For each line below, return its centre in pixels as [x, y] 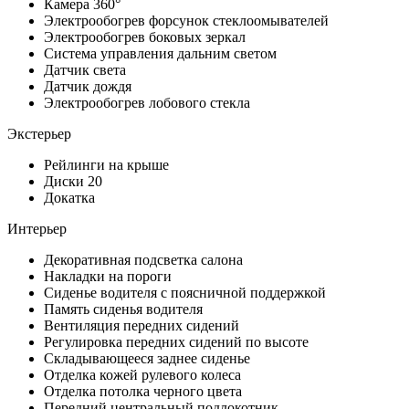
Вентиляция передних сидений [142, 325]
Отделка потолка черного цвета [143, 391]
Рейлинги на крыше [106, 164]
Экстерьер [39, 133]
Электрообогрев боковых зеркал [145, 37]
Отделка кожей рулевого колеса [142, 374]
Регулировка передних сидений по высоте [176, 341]
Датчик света [85, 69]
